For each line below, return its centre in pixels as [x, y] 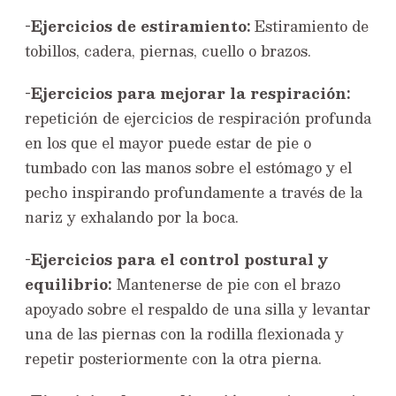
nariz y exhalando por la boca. [132, 217]
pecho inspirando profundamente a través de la [194, 193]
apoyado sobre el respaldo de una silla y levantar [198, 309]
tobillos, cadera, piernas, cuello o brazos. [168, 51]
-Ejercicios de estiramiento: [137, 27]
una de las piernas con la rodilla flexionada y [184, 334]
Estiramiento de [309, 27]
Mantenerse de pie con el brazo [226, 285]
